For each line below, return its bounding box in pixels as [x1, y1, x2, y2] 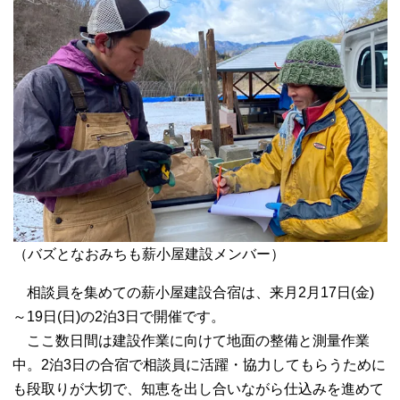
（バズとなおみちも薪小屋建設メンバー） [12, 246, 285, 262]
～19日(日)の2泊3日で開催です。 [12, 309, 226, 324]
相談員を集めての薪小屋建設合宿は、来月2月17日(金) [12, 285, 375, 300]
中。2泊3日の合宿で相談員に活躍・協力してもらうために [12, 357, 387, 372]
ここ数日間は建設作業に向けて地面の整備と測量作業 [12, 333, 371, 348]
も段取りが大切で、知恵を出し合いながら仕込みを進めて [12, 381, 385, 396]
